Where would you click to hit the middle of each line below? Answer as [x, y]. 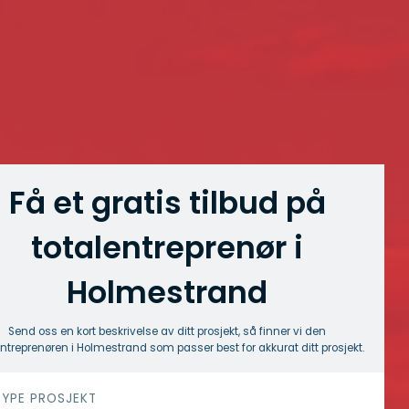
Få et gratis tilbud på [167, 203]
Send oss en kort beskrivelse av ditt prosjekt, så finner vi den [167, 331]
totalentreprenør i [167, 248]
